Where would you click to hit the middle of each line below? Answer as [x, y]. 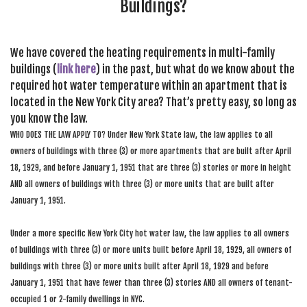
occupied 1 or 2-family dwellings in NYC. [77, 299]
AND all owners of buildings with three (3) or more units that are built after [142, 184]
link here [76, 69]
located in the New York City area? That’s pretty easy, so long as [153, 102]
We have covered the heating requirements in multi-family [143, 53]
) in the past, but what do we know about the [195, 69]
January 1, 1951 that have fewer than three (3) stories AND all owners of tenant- [151, 283]
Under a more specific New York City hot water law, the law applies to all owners [150, 233]
